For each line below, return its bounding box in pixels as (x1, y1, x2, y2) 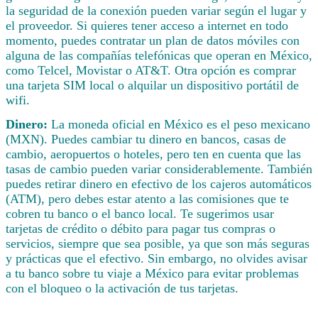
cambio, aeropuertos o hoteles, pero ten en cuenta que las (6, 146, 301, 161)
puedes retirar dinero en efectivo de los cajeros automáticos (6, 176, 312, 191)
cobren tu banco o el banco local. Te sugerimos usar (6, 206, 274, 221)
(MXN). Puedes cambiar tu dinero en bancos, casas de (6, 131, 286, 146)
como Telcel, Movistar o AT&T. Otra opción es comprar (6, 62, 296, 77)
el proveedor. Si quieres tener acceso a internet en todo (6, 18, 288, 33)
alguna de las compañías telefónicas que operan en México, (6, 48, 312, 62)
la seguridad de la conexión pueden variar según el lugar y (6, 3, 307, 18)
